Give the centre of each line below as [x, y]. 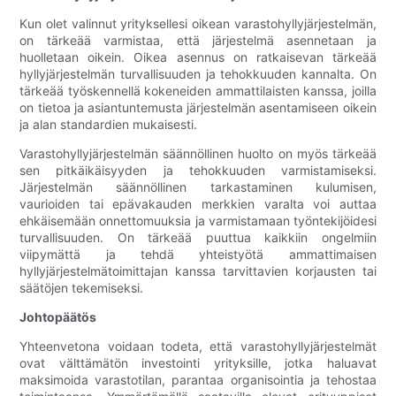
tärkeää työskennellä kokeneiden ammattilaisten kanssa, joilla [198, 91]
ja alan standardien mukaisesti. [109, 125]
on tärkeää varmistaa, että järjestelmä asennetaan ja [198, 41]
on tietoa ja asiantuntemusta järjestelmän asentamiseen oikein [198, 108]
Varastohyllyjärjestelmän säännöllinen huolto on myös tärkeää [198, 154]
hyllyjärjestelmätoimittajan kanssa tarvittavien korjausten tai [198, 271]
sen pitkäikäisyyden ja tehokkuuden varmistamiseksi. [198, 171]
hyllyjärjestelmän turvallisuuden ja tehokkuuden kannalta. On [198, 74]
